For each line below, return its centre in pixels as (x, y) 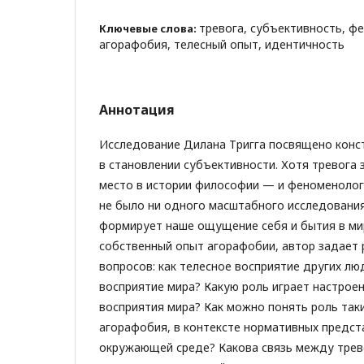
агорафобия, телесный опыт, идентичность (222, 44)
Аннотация (137, 109)
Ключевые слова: (149, 28)
